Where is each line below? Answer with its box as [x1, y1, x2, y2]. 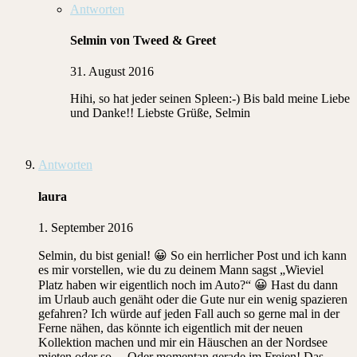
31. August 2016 [70, 65, 154, 79]
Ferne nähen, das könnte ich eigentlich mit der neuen [38, 320, 303, 335]
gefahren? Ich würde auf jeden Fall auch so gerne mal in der [38, 306, 339, 320]
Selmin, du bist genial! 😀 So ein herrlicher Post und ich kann [38, 248, 347, 262]
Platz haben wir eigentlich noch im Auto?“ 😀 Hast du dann [38, 277, 338, 292]
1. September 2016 [38, 220, 133, 234]
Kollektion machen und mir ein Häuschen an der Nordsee [38, 335, 328, 349]
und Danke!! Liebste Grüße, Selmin [70, 106, 250, 120]
